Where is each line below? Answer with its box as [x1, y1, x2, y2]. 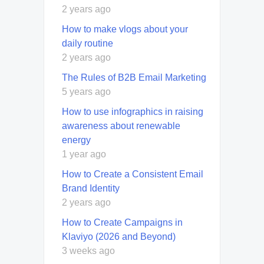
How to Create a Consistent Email [62, 169, 203, 180]
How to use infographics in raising [62, 107, 203, 117]
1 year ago [62, 149, 106, 160]
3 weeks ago [62, 246, 115, 256]
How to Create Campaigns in [62, 217, 183, 228]
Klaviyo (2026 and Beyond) [62, 232, 176, 242]
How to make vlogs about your [62, 24, 188, 35]
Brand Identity [62, 183, 120, 194]
